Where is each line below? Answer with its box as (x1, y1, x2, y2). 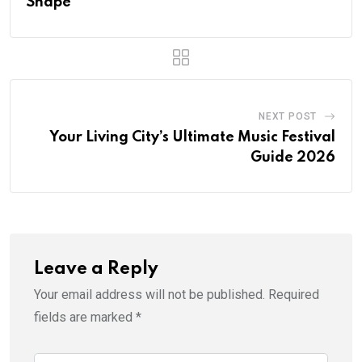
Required (268, 286, 319, 302)
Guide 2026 (250, 149, 335, 165)
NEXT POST (258, 110, 318, 122)
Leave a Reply (34, 259, 158, 278)
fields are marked (34, 309, 136, 325)
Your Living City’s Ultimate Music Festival (49, 129, 335, 145)
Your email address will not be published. (34, 286, 265, 302)
